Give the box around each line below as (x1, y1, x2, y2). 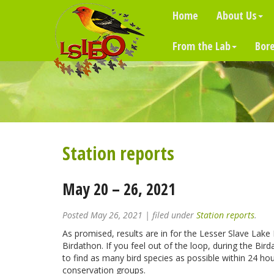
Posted (62, 209, 91, 221)
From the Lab (172, 39, 231, 53)
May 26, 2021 (91, 209, 143, 221)
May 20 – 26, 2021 (62, 178, 176, 200)
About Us (217, 8, 257, 23)
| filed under (143, 209, 196, 221)
